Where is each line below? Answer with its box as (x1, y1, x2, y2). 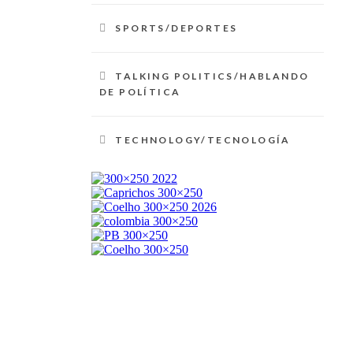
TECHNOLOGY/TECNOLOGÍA (115, 134, 291, 146)
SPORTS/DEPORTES (115, 22, 238, 34)
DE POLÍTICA (99, 86, 181, 98)
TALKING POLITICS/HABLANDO (115, 70, 310, 82)
